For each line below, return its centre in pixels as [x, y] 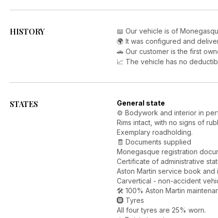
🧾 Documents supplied [154, 142]
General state [141, 103]
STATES [24, 104]
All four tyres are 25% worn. [161, 210]
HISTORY [27, 31]
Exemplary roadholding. [155, 132]
